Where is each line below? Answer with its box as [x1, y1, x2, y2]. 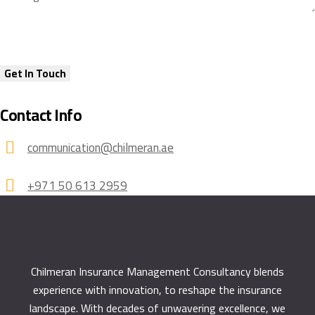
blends [251, 260, 284, 282]
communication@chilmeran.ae [27, 136, 174, 160]
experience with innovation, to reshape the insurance [33, 278, 282, 300]
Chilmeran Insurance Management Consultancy [31, 260, 251, 282]
